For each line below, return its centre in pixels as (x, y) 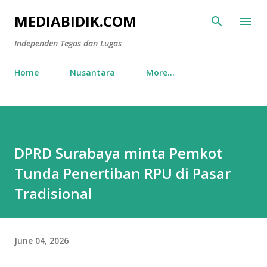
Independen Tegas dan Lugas (68, 43)
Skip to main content (133, 15)
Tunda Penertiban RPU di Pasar (122, 173)
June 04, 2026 (41, 240)
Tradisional (53, 193)
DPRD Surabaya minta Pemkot (118, 153)
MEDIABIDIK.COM (75, 21)
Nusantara (92, 72)
